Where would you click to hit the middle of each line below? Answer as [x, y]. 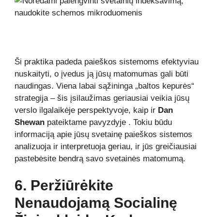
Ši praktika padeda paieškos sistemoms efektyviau [107, 62]
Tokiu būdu [153, 122]
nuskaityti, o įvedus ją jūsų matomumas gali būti [101, 74]
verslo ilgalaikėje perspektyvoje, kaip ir [86, 110]
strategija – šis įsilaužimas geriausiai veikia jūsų [102, 98]
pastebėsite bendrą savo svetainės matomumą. [100, 158]
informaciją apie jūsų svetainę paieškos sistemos [103, 134]
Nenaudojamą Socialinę [96, 203]
